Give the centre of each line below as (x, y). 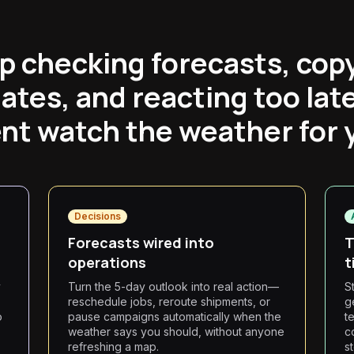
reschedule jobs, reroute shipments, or (169, 301)
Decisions (98, 216)
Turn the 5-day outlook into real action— (174, 286)
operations (107, 262)
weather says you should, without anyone (177, 331)
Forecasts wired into (141, 243)
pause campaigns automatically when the (175, 316)
